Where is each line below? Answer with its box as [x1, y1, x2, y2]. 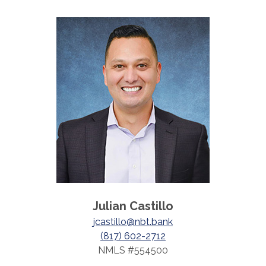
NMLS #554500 [98, 245, 168, 256]
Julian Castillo [93, 199, 173, 213]
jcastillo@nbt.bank [93, 216, 173, 227]
